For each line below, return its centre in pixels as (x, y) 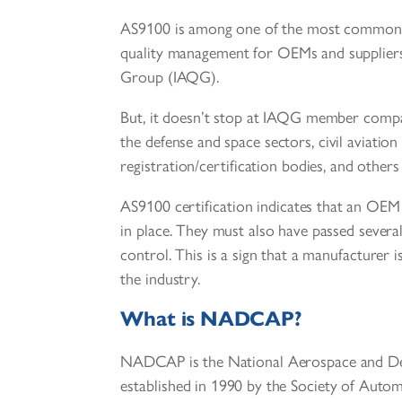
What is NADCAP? (211, 319)
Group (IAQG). (170, 78)
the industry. (161, 280)
